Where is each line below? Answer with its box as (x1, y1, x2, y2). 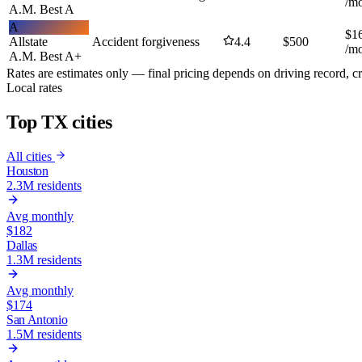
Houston (6, 163, 48, 178)
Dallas (6, 238, 38, 252)
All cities (6, 149, 55, 163)
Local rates (6, 81, 62, 95)
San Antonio (6, 312, 68, 326)
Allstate (9, 35, 48, 49)
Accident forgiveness (92, 35, 200, 49)
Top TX (6, 111, 68, 133)
